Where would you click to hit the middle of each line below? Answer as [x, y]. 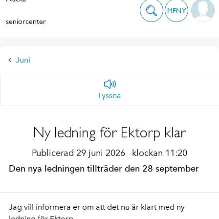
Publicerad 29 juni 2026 [80, 153]
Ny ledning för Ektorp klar [109, 132]
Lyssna [110, 96]
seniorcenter [26, 21]
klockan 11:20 [160, 153]
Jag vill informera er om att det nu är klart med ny [97, 207]
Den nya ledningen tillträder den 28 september [104, 168]
